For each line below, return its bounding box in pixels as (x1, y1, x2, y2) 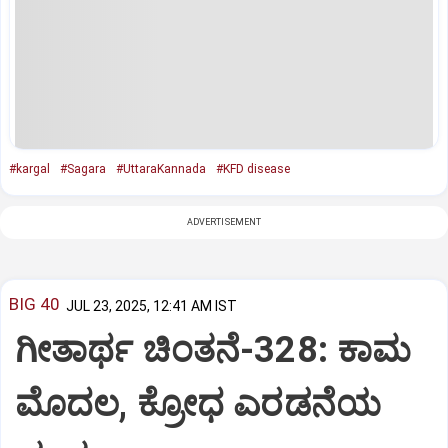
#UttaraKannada (116, 161, 206, 176)
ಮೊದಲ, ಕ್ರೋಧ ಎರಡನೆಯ (15, 383, 381, 426)
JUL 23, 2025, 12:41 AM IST (66, 297, 237, 314)
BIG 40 (9, 294, 60, 315)
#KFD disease (216, 161, 290, 176)
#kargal (9, 161, 50, 176)
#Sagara (60, 161, 106, 176)
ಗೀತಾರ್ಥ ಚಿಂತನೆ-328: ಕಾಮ (15, 329, 412, 372)
